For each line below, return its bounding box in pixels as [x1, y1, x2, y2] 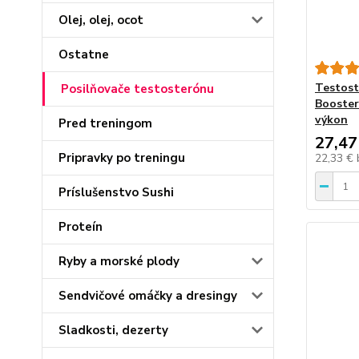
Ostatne [58, 46, 109, 63]
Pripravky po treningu [58, 150, 185, 166]
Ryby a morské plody [58, 253, 179, 269]
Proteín [58, 219, 103, 235]
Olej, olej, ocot [58, 12, 143, 28]
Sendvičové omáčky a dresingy [58, 288, 237, 304]
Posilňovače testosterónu [61, 81, 214, 97]
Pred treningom [58, 115, 152, 131]
